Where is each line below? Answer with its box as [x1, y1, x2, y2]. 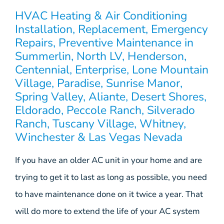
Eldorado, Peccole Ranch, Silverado [15, 102, 195, 118]
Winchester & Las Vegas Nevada [15, 129, 182, 145]
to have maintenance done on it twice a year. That [15, 188, 203, 200]
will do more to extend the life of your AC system [15, 205, 200, 217]
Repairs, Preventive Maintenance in [15, 34, 193, 50]
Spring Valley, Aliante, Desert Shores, [15, 88, 206, 104]
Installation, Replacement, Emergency [15, 21, 208, 37]
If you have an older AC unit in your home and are [15, 154, 202, 166]
